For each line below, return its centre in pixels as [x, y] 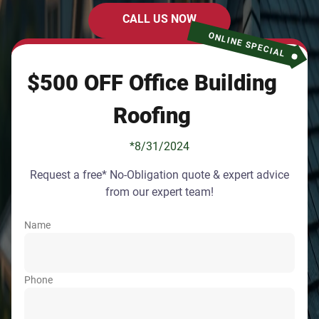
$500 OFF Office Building [152, 83]
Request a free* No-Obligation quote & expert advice [159, 175]
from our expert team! [159, 192]
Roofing [152, 116]
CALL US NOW [159, 19]
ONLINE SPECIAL [247, 45]
